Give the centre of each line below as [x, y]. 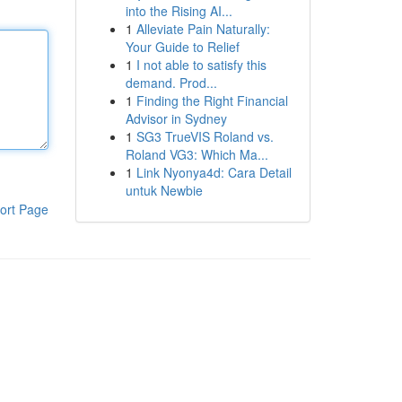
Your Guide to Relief [182, 47]
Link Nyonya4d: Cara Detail [214, 172]
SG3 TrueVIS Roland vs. [205, 136]
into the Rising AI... [179, 11]
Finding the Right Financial [212, 100]
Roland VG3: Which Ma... [197, 154]
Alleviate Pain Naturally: [203, 29]
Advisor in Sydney [176, 118]
